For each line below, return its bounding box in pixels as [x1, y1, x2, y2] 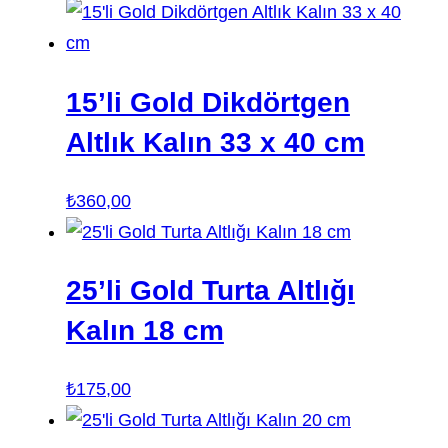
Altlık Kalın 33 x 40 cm [65, 126, 365, 158]
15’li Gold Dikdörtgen [65, 86, 350, 118]
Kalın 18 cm [65, 314, 224, 346]
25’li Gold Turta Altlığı [65, 274, 355, 306]
